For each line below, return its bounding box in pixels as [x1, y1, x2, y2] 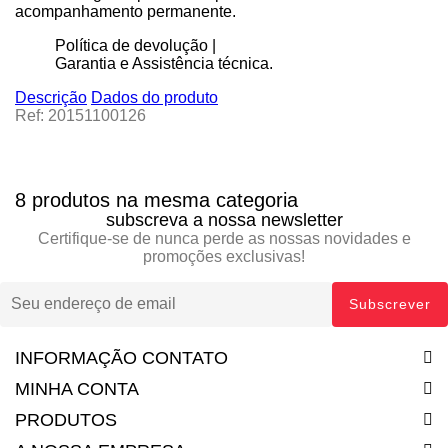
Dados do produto [91, 88, 218, 106]
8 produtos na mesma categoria [15, 188, 298, 211]
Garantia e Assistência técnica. [55, 54, 273, 72]
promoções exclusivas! [143, 247, 305, 265]
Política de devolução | [55, 36, 216, 54]
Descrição [15, 88, 87, 106]
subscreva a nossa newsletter [105, 209, 343, 230]
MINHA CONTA [15, 378, 139, 399]
